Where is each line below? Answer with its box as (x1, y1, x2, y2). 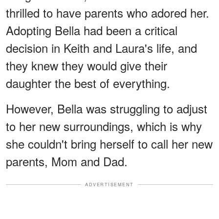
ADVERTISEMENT (85, 181, 134, 188)
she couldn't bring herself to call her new (6, 134, 213, 152)
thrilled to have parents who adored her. (6, 3, 209, 21)
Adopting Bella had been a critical (6, 21, 177, 39)
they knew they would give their (6, 56, 167, 74)
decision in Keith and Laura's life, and (6, 39, 197, 56)
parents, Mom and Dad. (6, 152, 128, 170)
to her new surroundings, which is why (6, 117, 202, 134)
